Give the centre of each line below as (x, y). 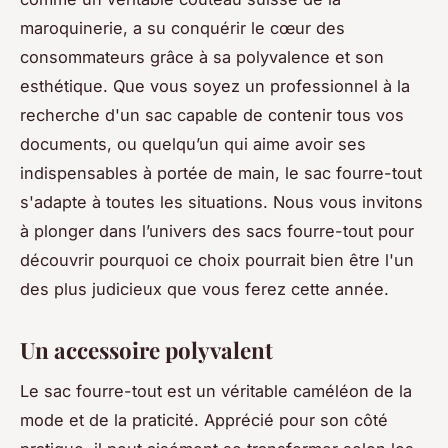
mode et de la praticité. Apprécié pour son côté (204, 419)
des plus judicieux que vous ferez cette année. (204, 288)
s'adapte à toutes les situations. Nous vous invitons (221, 201)
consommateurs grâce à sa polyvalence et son (202, 56)
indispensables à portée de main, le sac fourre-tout (221, 172)
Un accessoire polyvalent (146, 349)
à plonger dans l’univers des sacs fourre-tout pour (217, 230)
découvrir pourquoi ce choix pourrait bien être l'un (217, 259)
